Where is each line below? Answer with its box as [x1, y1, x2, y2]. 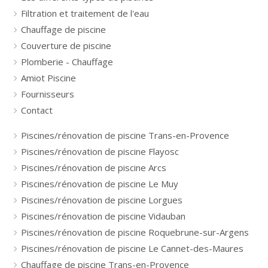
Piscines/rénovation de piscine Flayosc [21, 145, 179, 157]
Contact [21, 104, 53, 116]
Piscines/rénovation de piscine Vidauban [21, 210, 185, 222]
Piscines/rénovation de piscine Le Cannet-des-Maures [21, 242, 243, 254]
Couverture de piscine [21, 39, 111, 51]
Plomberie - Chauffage [21, 56, 113, 68]
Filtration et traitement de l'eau [21, 7, 149, 19]
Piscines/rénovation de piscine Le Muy [21, 178, 178, 190]
